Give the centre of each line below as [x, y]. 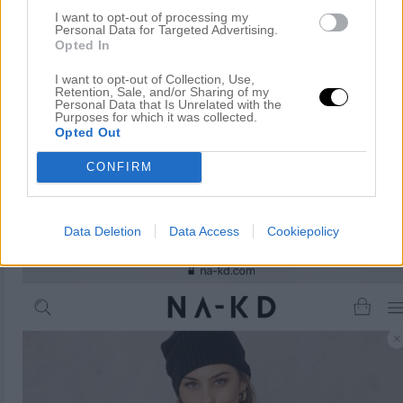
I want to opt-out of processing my [152, 17]
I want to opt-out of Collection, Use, [155, 79]
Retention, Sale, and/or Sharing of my [162, 91]
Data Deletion [103, 231]
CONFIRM [119, 167]
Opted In [83, 45]
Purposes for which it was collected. [156, 116]
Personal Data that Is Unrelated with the [168, 104]
